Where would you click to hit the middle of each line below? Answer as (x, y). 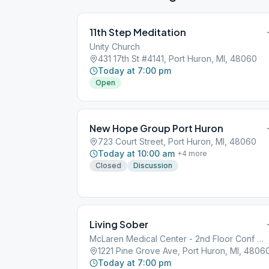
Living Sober (119, 224)
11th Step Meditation (138, 32)
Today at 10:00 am (136, 153)
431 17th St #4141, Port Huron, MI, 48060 (177, 59)
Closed (108, 165)
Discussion (153, 165)
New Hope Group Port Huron (156, 128)
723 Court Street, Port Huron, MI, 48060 (177, 141)
